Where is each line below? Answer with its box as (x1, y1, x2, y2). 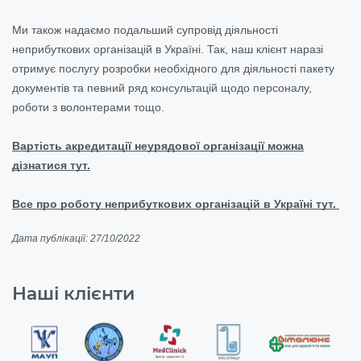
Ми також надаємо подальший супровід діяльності (12, 23, 278, 36)
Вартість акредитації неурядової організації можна (12, 139, 304, 152)
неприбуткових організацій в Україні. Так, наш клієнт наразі (12, 42, 323, 56)
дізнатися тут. (12, 158, 90, 172)
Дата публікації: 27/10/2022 (12, 232, 140, 244)
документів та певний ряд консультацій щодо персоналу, (12, 81, 312, 94)
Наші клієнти (12, 282, 135, 305)
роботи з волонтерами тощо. (12, 100, 164, 114)
